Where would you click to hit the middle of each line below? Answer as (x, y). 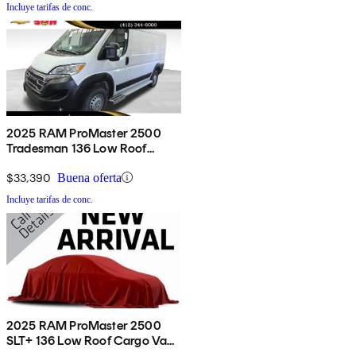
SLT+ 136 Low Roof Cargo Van (91, 340)
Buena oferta (89, 177)
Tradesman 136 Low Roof (77, 148)
